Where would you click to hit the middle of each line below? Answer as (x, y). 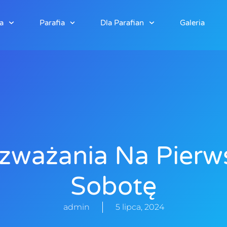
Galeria (192, 23)
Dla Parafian (122, 23)
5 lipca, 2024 (140, 207)
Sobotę (113, 186)
